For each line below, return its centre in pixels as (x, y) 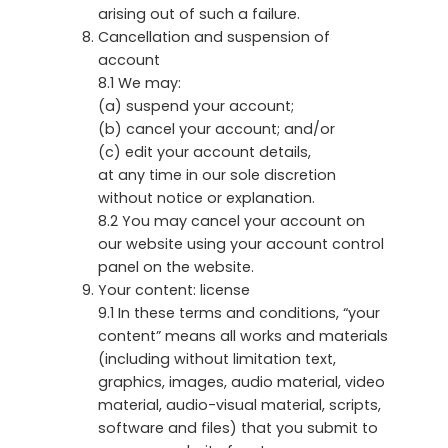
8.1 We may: (139, 82)
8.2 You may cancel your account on (231, 220)
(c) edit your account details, (204, 151)
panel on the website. (176, 266)
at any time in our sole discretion (217, 174)
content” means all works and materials (243, 335)
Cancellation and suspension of (214, 36)
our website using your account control (241, 243)
